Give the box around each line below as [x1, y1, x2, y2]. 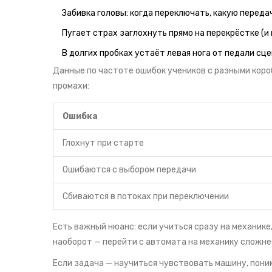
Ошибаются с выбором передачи [63, 165, 196, 175]
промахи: [53, 81, 89, 92]
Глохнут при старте [63, 138, 144, 149]
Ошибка [63, 111, 98, 122]
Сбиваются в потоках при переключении [63, 191, 229, 202]
